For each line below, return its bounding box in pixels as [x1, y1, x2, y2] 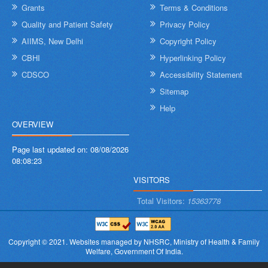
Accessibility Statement [160, 69, 243, 81]
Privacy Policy [160, 19, 211, 31]
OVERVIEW [12, 118, 53, 130]
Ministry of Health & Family [173, 236, 260, 247]
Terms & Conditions [160, 2, 229, 14]
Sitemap [160, 86, 189, 98]
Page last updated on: [12, 144, 90, 156]
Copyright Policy [160, 35, 217, 47]
